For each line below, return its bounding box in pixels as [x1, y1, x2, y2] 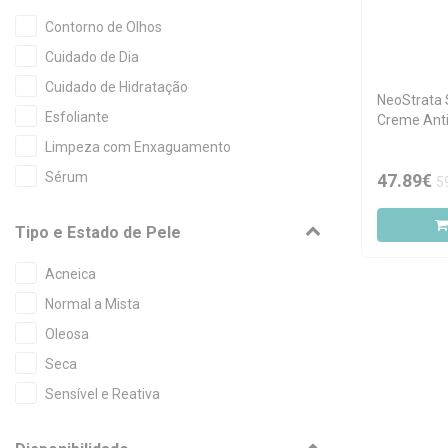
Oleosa [45, 326, 89, 342]
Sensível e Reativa [45, 386, 160, 402]
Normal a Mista [45, 296, 140, 312]
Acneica [45, 266, 96, 282]
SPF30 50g [377, 132, 445, 148]
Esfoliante [45, 109, 109, 125]
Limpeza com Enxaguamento [45, 139, 231, 155]
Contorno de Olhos [45, 19, 162, 35]
